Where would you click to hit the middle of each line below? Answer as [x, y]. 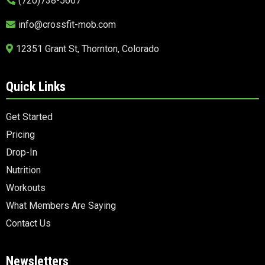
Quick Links [36, 87]
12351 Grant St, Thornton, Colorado [88, 49]
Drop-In [22, 153]
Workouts [26, 188]
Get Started [29, 117]
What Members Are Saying [61, 206]
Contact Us [28, 224]
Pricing [20, 135]
